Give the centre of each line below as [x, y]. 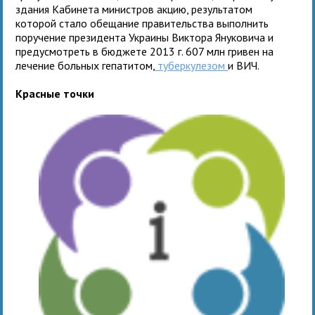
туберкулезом [192, 65]
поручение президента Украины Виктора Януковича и [145, 37]
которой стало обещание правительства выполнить [142, 23]
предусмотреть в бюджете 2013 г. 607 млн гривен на [145, 51]
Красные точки [55, 93]
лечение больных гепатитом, [85, 65]
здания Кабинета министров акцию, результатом [134, 9]
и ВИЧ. [244, 65]
